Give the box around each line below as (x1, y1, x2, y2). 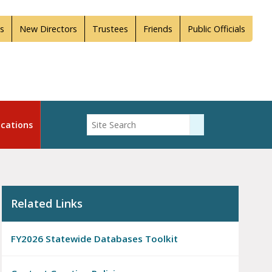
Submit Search (199, 119, 256, 129)
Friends (143, 23, 172, 35)
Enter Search (85, 114, 136, 126)
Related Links (10, 196, 83, 211)
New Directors (19, 23, 77, 35)
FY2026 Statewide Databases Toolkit (10, 233, 178, 245)
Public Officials (188, 23, 245, 35)
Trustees (92, 23, 128, 35)
